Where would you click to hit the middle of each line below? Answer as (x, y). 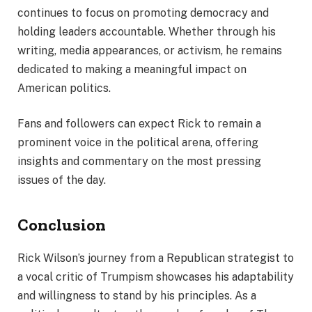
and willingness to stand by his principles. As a (137, 296)
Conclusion (62, 224)
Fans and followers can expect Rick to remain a (139, 124)
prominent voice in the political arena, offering (138, 143)
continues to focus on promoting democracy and (143, 13)
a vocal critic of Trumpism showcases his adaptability (156, 277)
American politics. (64, 88)
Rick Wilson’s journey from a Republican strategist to (156, 258)
